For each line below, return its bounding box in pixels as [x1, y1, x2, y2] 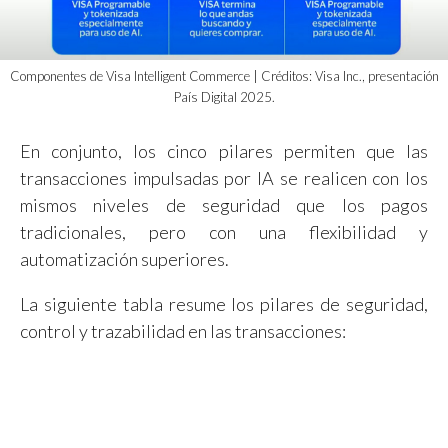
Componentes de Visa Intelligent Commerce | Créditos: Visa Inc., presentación [9, 68, 439, 85]
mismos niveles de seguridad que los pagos [20, 194, 428, 217]
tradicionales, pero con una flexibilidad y [20, 221, 428, 244]
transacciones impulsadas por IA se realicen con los [20, 167, 428, 190]
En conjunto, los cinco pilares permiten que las [20, 140, 428, 163]
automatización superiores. [20, 248, 229, 271]
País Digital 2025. [173, 89, 275, 106]
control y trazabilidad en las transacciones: [20, 320, 346, 343]
